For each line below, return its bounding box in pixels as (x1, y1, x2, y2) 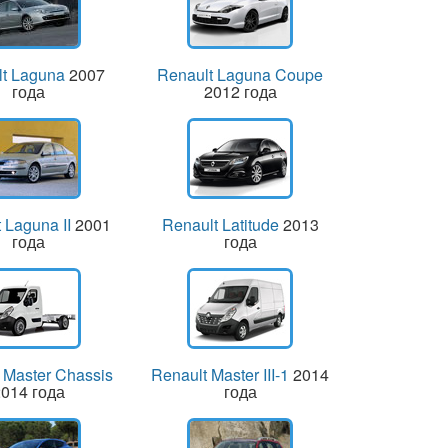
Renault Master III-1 (151, 362, 290, 386)
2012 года (203, 79, 277, 103)
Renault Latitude (161, 212, 279, 236)
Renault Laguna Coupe (157, 62, 324, 86)
